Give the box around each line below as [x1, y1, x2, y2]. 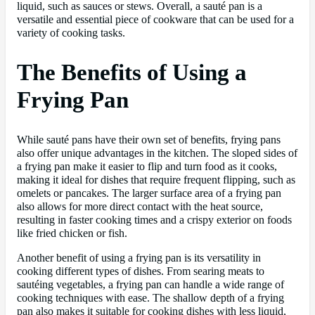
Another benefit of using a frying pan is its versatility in [17, 251, 261, 264]
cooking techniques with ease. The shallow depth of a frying [17, 291, 284, 304]
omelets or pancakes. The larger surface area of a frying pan [17, 186, 281, 200]
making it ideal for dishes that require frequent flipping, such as [17, 173, 295, 186]
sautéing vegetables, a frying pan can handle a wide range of [17, 278, 284, 291]
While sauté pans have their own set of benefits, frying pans [17, 133, 281, 146]
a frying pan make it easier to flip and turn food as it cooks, [17, 160, 277, 173]
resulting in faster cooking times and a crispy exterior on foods [17, 213, 292, 226]
